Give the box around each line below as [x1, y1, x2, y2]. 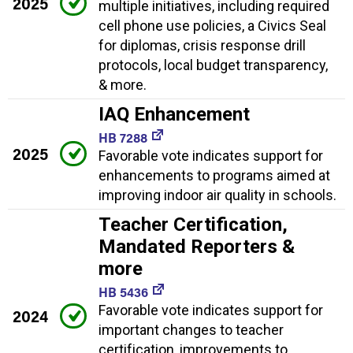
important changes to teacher [98, 321, 284, 338]
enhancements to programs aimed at [98, 166, 330, 184]
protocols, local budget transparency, [98, 56, 328, 73]
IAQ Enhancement [98, 102, 250, 125]
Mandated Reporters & [98, 235, 295, 258]
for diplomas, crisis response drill [98, 36, 306, 54]
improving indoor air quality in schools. [98, 186, 336, 203]
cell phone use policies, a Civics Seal [98, 17, 326, 34]
